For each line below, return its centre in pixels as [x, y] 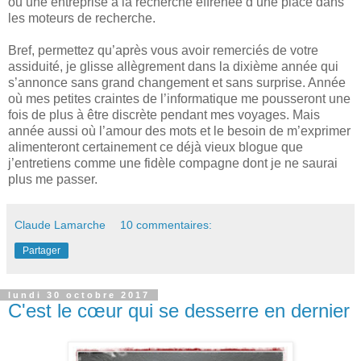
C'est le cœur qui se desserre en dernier [179, 310]
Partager [41, 250]
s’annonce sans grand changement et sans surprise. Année [177, 82]
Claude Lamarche [60, 224]
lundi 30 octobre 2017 [79, 295]
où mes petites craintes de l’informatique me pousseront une [179, 98]
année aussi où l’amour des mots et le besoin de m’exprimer [179, 131]
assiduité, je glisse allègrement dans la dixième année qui [173, 66]
